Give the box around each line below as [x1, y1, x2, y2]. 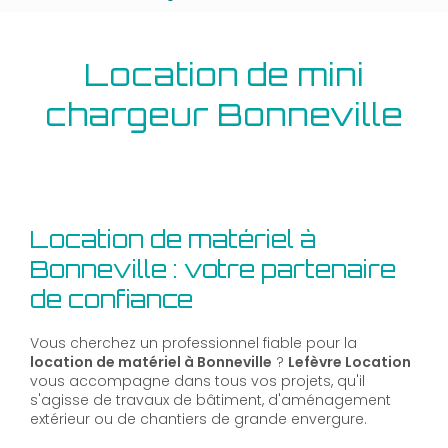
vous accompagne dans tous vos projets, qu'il [30, 371, 365, 392]
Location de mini [84, 55, 364, 94]
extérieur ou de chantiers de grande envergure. [30, 409, 367, 430]
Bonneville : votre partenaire [30, 254, 396, 285]
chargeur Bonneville [45, 95, 403, 134]
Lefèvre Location [288, 352, 411, 373]
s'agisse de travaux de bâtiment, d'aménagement [30, 390, 391, 411]
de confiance [30, 284, 193, 315]
